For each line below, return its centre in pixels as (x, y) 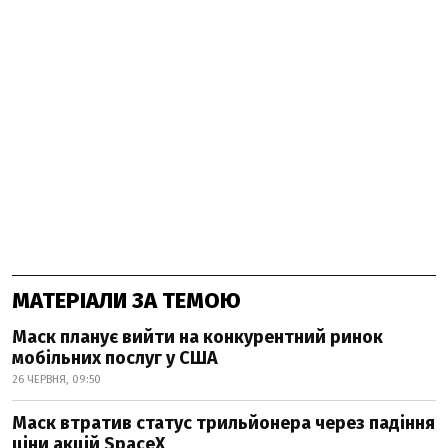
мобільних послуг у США (115, 358)
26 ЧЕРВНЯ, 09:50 (56, 380)
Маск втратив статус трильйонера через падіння (223, 423)
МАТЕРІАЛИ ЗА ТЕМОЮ (126, 301)
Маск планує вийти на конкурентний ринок (197, 337)
